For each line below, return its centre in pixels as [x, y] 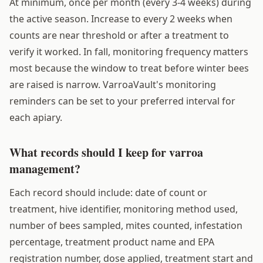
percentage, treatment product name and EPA [112, 242]
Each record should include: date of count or [108, 192]
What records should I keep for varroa [106, 152]
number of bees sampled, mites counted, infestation [126, 225]
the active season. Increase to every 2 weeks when [121, 18]
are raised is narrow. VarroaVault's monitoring [113, 84]
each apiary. [36, 117]
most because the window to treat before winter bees [129, 68]
